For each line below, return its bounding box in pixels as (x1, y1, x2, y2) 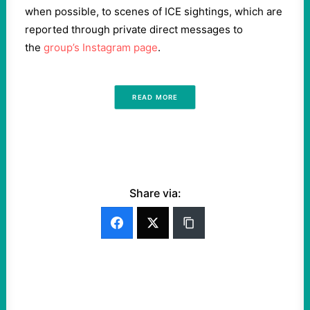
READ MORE (132, 93, 178, 102)
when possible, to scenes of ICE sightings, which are (25, 5, 282, 18)
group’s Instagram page (44, 41, 158, 54)
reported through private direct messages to (25, 23, 243, 36)
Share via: (129, 186, 181, 200)
